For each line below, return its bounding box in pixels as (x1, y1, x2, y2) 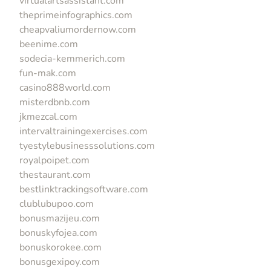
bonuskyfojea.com (19, 226, 97, 240)
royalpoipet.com (19, 153, 90, 167)
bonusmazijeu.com (19, 211, 100, 225)
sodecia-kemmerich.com (19, 51, 125, 65)
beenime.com (19, 37, 78, 51)
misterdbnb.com (19, 95, 90, 109)
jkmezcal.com (19, 109, 77, 123)
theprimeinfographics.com (19, 8, 132, 22)
